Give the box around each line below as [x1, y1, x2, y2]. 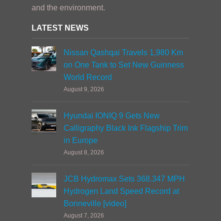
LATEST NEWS [32, 24, 89, 32]
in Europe [64, 136, 98, 145]
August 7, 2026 [64, 212, 104, 219]
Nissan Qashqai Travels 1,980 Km [64, 48, 183, 57]
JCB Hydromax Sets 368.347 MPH [64, 175, 185, 183]
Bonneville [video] [64, 199, 126, 208]
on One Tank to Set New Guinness [64, 61, 184, 69]
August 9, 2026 [64, 86, 104, 93]
